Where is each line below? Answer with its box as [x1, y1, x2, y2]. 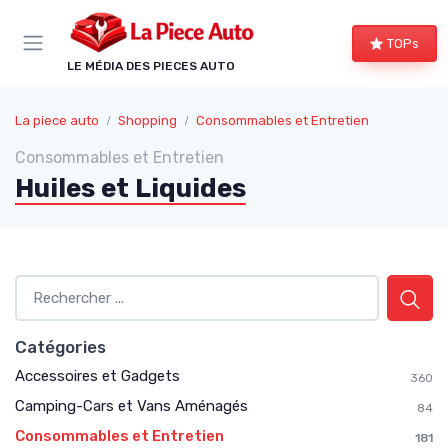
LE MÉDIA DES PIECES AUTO [67, 58, 235, 73]
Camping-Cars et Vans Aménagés [15, 396, 248, 415]
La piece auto [15, 112, 99, 128]
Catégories [15, 336, 106, 357]
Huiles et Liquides [15, 172, 246, 204]
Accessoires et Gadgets [15, 366, 180, 385]
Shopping [118, 112, 177, 128]
